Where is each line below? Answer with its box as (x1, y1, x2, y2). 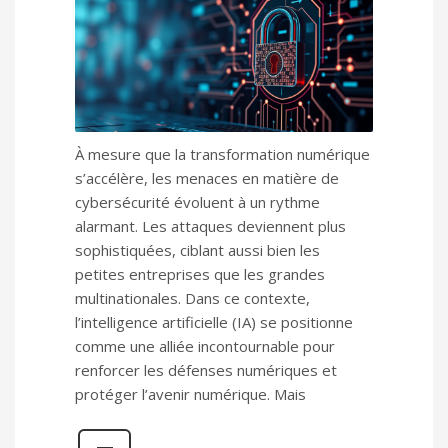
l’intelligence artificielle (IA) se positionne (75, 312, 353, 333)
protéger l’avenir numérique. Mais (75, 384, 306, 405)
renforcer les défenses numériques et (75, 360, 337, 381)
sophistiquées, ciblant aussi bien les (75, 240, 320, 261)
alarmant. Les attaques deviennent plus (75, 216, 346, 237)
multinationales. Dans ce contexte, (75, 288, 310, 309)
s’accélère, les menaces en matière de (75, 168, 339, 189)
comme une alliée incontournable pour (75, 336, 335, 357)
